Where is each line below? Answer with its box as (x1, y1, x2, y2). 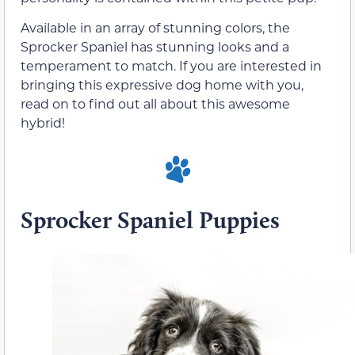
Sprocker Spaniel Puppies (21, 205, 280, 235)
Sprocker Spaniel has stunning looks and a (21, 38, 289, 55)
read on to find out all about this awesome (21, 95, 290, 113)
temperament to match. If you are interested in (21, 57, 322, 74)
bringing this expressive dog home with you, (21, 76, 303, 94)
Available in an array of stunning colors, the (21, 19, 290, 36)
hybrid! (21, 114, 65, 132)
